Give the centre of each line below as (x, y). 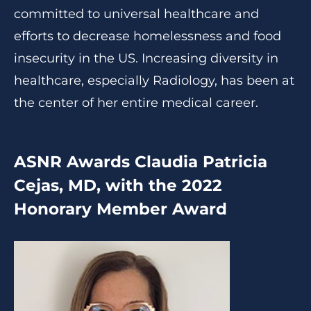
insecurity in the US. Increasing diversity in (146, 58)
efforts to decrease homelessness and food (148, 36)
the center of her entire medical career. (136, 103)
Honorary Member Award (120, 209)
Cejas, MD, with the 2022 (118, 185)
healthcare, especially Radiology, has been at (154, 81)
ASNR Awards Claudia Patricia (141, 162)
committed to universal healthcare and (136, 14)
